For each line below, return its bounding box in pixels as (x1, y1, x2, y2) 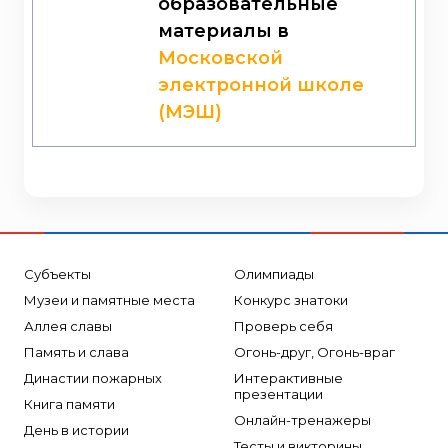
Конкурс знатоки (234, 291, 348, 308)
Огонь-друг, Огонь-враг (234, 343, 395, 360)
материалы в (158, 19, 289, 42)
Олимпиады (234, 265, 314, 282)
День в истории (24, 421, 129, 438)
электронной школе (158, 73, 364, 96)
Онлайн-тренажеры (234, 411, 371, 428)
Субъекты (24, 265, 91, 282)
